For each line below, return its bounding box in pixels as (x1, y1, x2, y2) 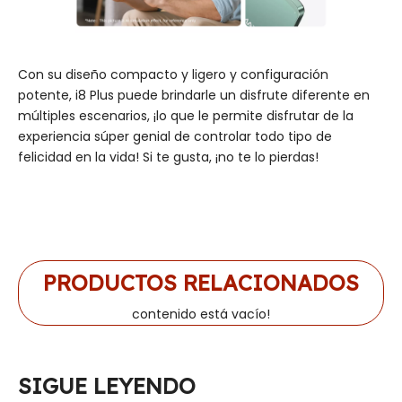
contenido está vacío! (132, 304, 270, 323)
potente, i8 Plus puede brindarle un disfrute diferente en (18, 85, 370, 104)
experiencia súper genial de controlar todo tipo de (18, 127, 332, 145)
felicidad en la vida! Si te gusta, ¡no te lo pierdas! (18, 147, 319, 166)
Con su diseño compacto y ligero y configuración (18, 65, 328, 83)
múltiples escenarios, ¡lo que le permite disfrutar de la (18, 106, 354, 125)
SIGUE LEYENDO (18, 371, 196, 399)
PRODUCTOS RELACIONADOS (43, 268, 359, 296)
